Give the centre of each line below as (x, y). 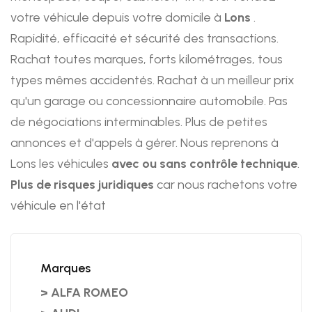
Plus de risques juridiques (82, 185)
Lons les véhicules (61, 164)
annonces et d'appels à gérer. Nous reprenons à (145, 143)
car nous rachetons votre (226, 185)
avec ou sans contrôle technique (204, 164)
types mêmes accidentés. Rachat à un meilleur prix (153, 80)
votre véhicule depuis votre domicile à (117, 18)
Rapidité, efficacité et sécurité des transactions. (145, 39)
